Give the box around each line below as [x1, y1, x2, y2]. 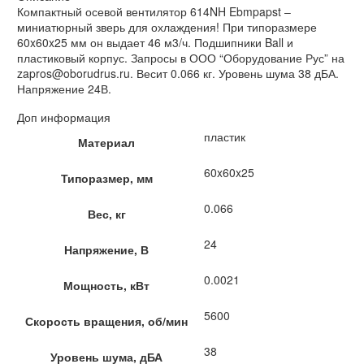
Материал [78, 133, 135, 150]
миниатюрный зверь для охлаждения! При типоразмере [17, 19, 317, 36]
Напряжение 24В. [17, 80, 111, 97]
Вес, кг [87, 205, 126, 222]
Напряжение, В [64, 240, 149, 258]
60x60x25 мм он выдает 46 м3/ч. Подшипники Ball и [17, 34, 293, 51]
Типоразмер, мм [60, 169, 153, 186]
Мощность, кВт [63, 276, 149, 293]
